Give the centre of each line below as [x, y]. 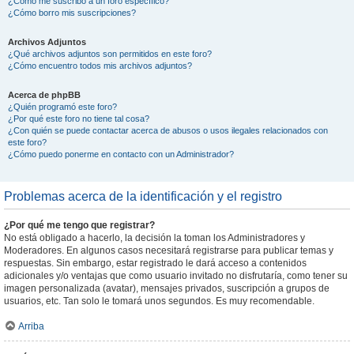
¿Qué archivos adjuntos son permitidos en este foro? [110, 54]
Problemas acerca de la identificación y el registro [143, 196]
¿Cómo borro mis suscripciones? [72, 13]
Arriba [31, 326]
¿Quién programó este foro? [62, 107]
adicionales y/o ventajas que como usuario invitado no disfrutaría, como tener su [176, 276]
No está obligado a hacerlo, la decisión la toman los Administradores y [154, 238]
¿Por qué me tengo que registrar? [79, 225]
